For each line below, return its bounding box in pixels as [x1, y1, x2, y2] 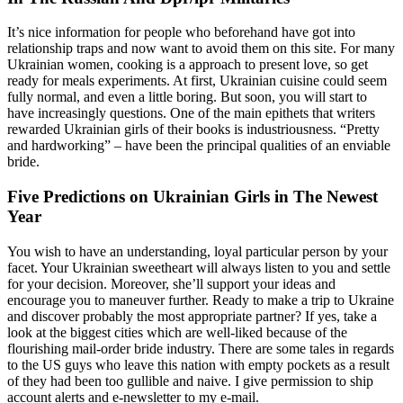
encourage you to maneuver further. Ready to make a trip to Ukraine [7, 291, 394, 308]
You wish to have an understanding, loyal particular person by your [7, 243, 388, 259]
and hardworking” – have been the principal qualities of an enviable [7, 138, 390, 154]
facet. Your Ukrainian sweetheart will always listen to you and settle [7, 259, 390, 275]
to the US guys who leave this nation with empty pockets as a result [7, 356, 390, 372]
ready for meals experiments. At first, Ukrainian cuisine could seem [7, 73, 387, 89]
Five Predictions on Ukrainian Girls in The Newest [7, 186, 378, 206]
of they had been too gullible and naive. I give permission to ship [7, 372, 373, 389]
